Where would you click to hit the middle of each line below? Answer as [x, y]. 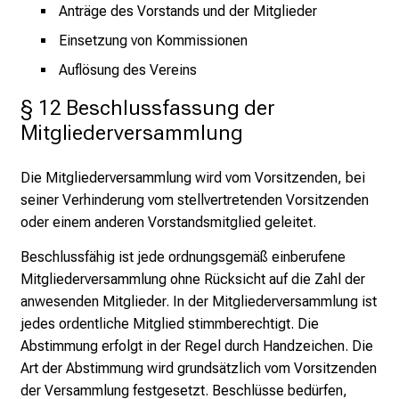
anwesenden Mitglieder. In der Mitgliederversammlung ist [199, 302]
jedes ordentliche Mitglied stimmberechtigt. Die [170, 324]
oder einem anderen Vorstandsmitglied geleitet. [168, 222]
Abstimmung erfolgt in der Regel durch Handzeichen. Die [197, 346]
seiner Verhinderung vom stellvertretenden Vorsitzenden [195, 199]
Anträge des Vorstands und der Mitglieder [188, 11]
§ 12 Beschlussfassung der [148, 107]
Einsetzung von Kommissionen [153, 40]
